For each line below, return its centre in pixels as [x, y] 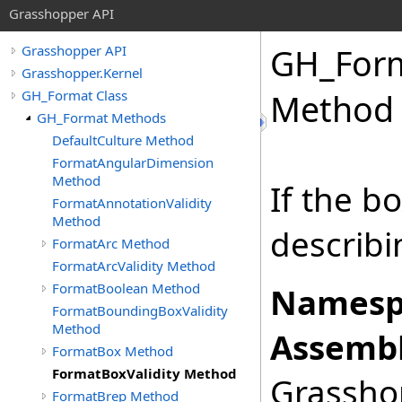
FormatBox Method [113, 351]
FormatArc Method [111, 243]
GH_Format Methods [101, 118]
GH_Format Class [74, 95]
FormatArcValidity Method [134, 266]
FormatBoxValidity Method [144, 373]
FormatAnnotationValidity [132, 203]
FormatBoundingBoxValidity [140, 310]
